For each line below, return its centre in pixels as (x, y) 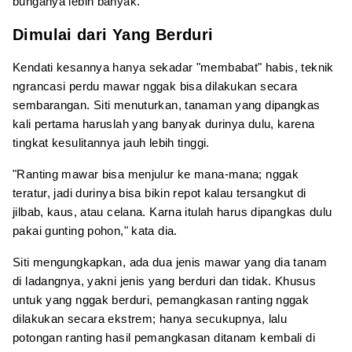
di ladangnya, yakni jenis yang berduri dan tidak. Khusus (164, 280)
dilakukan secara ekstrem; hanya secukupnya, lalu (150, 318)
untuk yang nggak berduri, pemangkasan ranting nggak (161, 299)
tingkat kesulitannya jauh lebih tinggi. (111, 142)
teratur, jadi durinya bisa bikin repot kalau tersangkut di (159, 192)
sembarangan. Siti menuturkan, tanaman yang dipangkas (167, 104)
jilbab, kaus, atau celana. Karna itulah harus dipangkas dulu (172, 211)
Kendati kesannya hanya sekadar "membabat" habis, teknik (173, 67)
